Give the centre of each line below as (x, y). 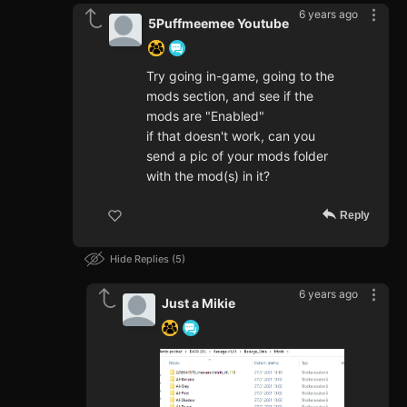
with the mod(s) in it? (208, 176)
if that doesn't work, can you (231, 136)
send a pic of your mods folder (237, 156)
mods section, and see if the (230, 96)
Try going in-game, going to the (240, 76)
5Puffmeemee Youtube (218, 24)
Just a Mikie (199, 303)
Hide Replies (141, 259)
